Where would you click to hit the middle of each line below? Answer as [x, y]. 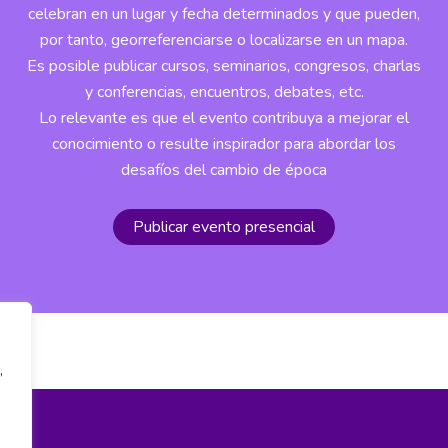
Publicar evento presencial [224, 226]
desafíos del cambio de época [224, 170]
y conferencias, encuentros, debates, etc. [224, 92]
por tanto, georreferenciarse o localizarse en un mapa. [224, 40]
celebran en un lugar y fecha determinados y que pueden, [224, 14]
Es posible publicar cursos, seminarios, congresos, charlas [224, 66]
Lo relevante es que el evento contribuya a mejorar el [224, 118]
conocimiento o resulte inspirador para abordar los [224, 144]
